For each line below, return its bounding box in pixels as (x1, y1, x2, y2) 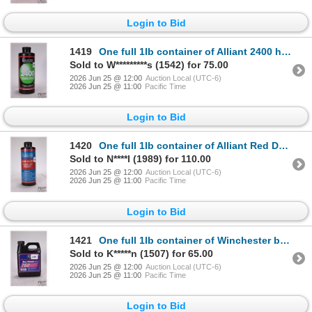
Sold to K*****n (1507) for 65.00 (70, 247, 213, 259)
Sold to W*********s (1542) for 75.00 (70, 59, 228, 71)
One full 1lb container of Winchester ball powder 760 (99, 234, 280, 246)
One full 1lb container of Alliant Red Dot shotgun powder (99, 140, 279, 152)
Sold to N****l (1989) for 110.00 (70, 153, 211, 165)
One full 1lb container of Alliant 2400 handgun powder (99, 46, 281, 58)
